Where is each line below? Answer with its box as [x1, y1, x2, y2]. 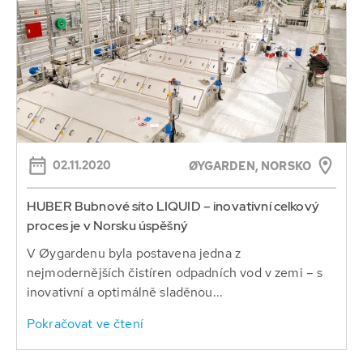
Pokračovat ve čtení [27, 315, 143, 333]
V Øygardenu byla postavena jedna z [27, 245, 241, 263]
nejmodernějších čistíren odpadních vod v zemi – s [27, 264, 323, 282]
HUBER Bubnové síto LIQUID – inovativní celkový [27, 198, 319, 216]
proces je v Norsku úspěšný [27, 217, 188, 235]
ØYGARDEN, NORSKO [188, 159, 311, 174]
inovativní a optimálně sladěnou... [27, 284, 224, 301]
